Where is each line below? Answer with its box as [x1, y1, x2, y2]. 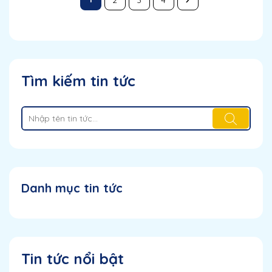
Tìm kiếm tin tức [21, 71, 135, 90]
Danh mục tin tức [21, 180, 123, 195]
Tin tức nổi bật [21, 249, 124, 268]
